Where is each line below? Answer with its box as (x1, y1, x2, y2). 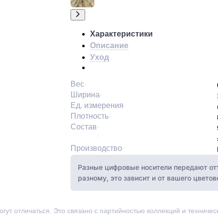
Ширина (70, 91, 100, 99)
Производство (70, 144, 122, 153)
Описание (90, 41, 128, 50)
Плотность (70, 112, 109, 121)
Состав (70, 123, 97, 131)
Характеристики (90, 30, 153, 38)
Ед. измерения (70, 101, 124, 110)
